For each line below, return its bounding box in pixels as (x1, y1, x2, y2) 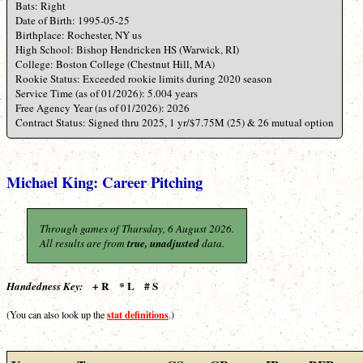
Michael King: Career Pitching (6, 171, 203, 194)
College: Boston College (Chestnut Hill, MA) (15, 57, 215, 72)
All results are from (40, 235, 127, 250)
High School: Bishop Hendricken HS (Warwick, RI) (15, 42, 239, 58)
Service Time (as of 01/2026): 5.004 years (15, 86, 198, 101)
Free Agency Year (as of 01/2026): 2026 (15, 100, 190, 116)
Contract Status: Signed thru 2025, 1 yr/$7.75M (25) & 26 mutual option (15, 115, 334, 130)
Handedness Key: (6, 278, 83, 293)
